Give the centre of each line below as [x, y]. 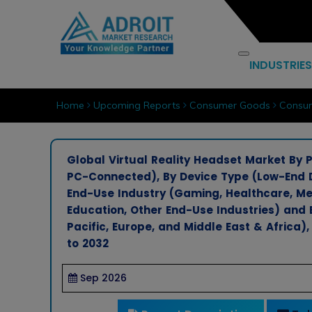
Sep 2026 [103, 278]
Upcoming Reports [136, 106]
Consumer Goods [229, 106]
